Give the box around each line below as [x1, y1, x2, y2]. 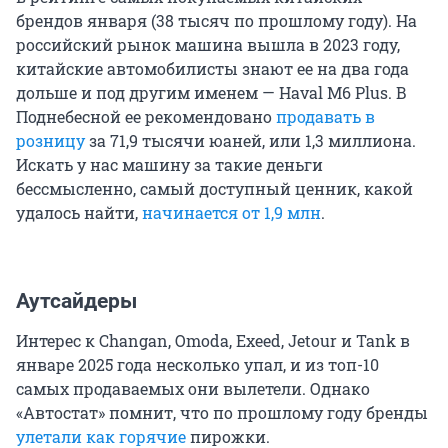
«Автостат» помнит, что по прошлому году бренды [16, 402, 428, 424]
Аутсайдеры [16, 289, 137, 314]
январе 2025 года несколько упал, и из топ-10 [16, 354, 379, 376]
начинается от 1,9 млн [142, 202, 321, 224]
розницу [16, 130, 85, 152]
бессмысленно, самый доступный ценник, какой [16, 178, 413, 200]
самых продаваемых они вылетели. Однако [16, 378, 370, 400]
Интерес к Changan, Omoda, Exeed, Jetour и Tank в [16, 330, 410, 352]
